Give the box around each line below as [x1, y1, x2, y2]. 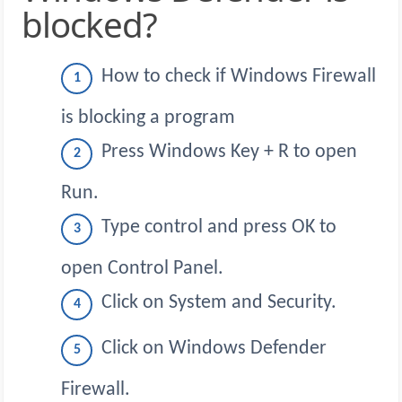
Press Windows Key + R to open [101, 142, 357, 163]
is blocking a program [61, 107, 235, 128]
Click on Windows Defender [101, 338, 327, 360]
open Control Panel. [61, 258, 223, 279]
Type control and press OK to [101, 217, 336, 239]
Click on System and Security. [101, 293, 336, 314]
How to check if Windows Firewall [101, 66, 376, 88]
